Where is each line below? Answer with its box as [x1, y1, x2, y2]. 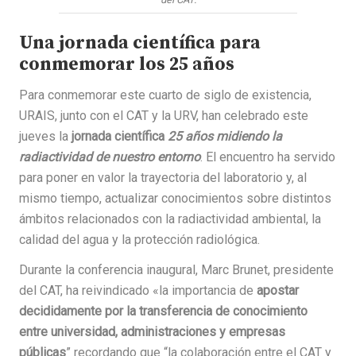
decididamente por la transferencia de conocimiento [19, 304, 308, 319]
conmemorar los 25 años [19, 53, 234, 76]
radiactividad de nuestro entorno [19, 149, 200, 164]
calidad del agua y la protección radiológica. [19, 232, 260, 247]
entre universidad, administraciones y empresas [19, 324, 285, 339]
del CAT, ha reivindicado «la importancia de [19, 283, 257, 298]
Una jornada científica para [19, 32, 261, 55]
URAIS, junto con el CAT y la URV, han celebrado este [19, 108, 308, 123]
